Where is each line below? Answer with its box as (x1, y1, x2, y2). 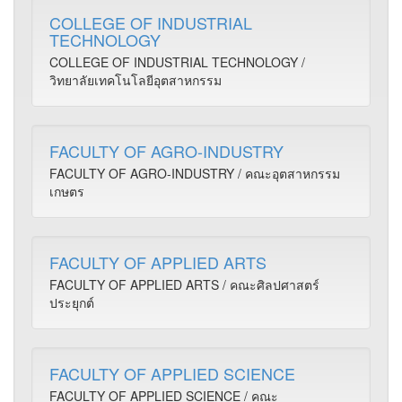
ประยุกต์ (49, 293, 94, 311)
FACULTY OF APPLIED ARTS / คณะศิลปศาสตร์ (49, 275, 319, 293)
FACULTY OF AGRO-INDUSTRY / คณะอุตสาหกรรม (49, 164, 340, 182)
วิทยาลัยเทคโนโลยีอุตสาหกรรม (49, 71, 222, 89)
